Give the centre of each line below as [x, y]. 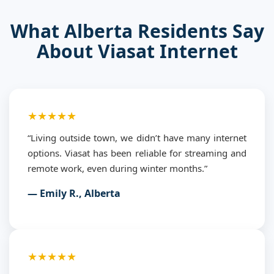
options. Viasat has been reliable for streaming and [137, 153]
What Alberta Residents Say [137, 31]
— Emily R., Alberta [74, 193]
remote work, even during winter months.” [117, 168]
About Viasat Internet [137, 51]
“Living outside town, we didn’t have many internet [137, 137]
